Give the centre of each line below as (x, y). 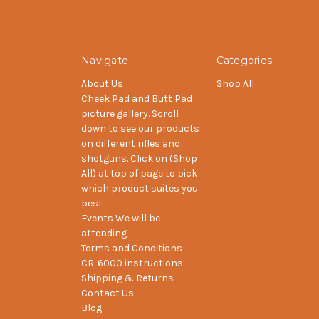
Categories (244, 60)
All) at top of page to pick (139, 173)
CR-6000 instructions (132, 263)
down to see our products (140, 128)
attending (104, 233)
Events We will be (121, 218)
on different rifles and (131, 143)
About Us (102, 83)
